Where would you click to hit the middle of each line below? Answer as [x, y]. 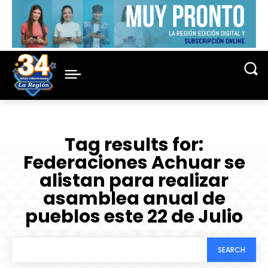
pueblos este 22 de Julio [134, 217]
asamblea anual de [134, 199]
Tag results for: [134, 145]
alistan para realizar [134, 181]
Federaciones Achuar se [134, 163]
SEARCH [232, 249]
